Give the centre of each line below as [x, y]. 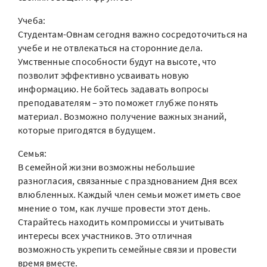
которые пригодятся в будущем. [87, 130]
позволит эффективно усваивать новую [103, 75]
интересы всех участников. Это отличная [105, 235]
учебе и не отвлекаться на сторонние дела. [111, 48]
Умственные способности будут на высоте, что [117, 61]
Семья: [32, 153]
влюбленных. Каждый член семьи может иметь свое [130, 194]
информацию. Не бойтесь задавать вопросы [113, 89]
